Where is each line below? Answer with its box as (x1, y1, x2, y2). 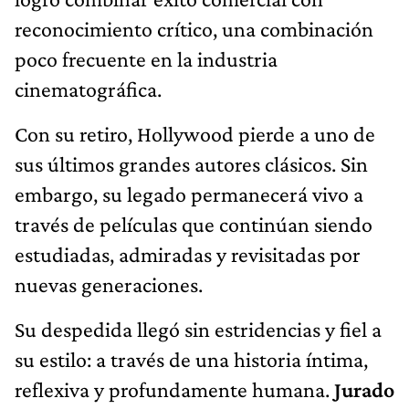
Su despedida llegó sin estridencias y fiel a (15, 316, 382, 341)
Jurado (334, 376, 394, 402)
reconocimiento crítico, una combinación (15, 16, 373, 41)
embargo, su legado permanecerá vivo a (15, 181, 363, 206)
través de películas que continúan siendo (15, 211, 372, 236)
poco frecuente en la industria (15, 46, 278, 71)
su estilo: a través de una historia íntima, (15, 346, 368, 372)
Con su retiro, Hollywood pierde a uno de (15, 121, 375, 146)
